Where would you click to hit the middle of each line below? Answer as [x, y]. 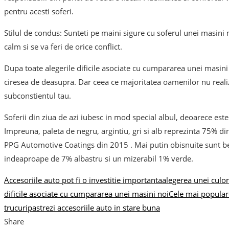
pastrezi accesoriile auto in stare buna [94, 208]
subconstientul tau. [38, 96]
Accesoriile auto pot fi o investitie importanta [83, 180]
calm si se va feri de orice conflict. [63, 47]
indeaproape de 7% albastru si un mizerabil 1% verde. [99, 159]
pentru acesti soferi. [39, 12]
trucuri [16, 208]
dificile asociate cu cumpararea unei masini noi [86, 194]
